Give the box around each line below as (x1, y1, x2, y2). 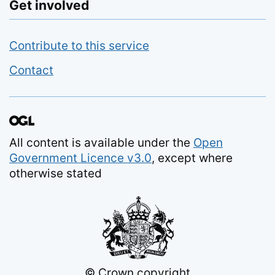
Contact (9, 63, 53, 77)
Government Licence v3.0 (9, 151, 152, 165)
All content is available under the (9, 136, 193, 150)
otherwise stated (9, 166, 102, 180)
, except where (152, 151, 233, 165)
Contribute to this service (9, 39, 149, 53)
